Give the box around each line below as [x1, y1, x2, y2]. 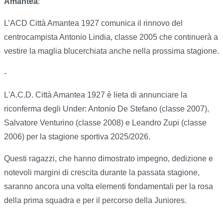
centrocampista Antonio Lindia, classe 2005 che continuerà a [4, 33, 218, 42]
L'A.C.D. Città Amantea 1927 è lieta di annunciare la [4, 91, 187, 100]
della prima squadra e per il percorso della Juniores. [4, 196, 187, 205]
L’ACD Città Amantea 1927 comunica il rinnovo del [4, 19, 183, 28]
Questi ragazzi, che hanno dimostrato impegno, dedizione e [4, 154, 213, 163]
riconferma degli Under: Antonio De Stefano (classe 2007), [4, 105, 209, 113]
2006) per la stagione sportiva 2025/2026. [4, 132, 150, 141]
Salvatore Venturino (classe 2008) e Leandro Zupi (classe [4, 118, 207, 127]
